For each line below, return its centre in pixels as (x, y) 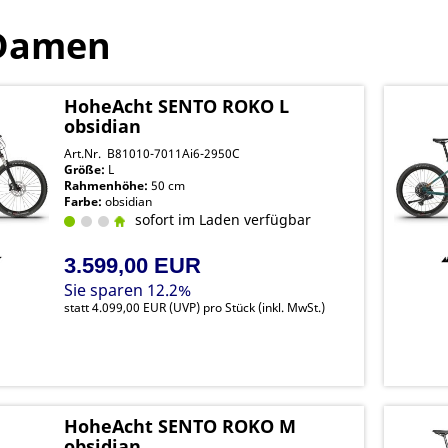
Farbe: (83, 201)
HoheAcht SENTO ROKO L (177, 106)
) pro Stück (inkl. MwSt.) (261, 307)
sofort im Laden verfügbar (219, 219)
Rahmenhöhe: (106, 185)
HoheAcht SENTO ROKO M (180, 426)
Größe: (85, 169)
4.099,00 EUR (129, 307)
